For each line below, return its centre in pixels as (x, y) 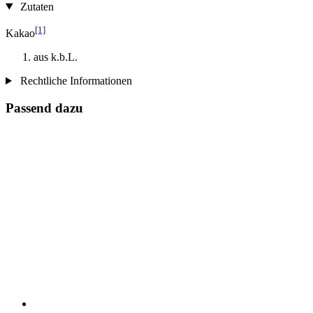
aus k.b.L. (56, 57)
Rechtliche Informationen (74, 80)
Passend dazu (44, 108)
